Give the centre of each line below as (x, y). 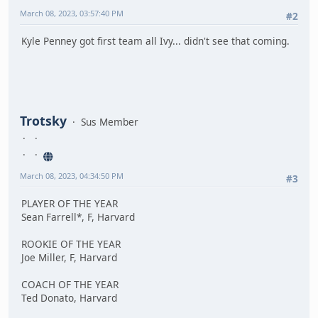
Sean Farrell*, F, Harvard (78, 217)
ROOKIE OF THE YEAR (71, 244)
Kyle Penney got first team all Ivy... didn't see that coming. (155, 41)
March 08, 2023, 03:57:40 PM (72, 13)
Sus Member (110, 121)
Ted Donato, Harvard (69, 298)
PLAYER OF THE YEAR (70, 204)
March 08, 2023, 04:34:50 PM (72, 175)
